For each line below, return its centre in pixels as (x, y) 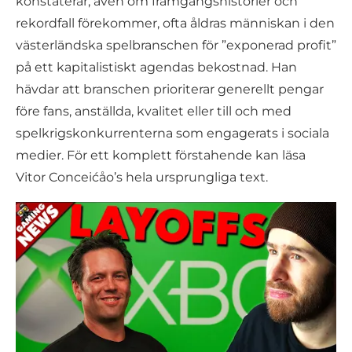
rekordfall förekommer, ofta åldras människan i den (175, 23)
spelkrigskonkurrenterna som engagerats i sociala (172, 133)
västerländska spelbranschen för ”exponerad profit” (176, 45)
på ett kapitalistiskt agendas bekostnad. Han (156, 67)
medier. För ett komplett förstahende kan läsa (161, 155)
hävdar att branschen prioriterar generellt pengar (170, 89)
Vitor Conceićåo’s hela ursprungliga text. (142, 177)
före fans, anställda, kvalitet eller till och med (154, 111)
